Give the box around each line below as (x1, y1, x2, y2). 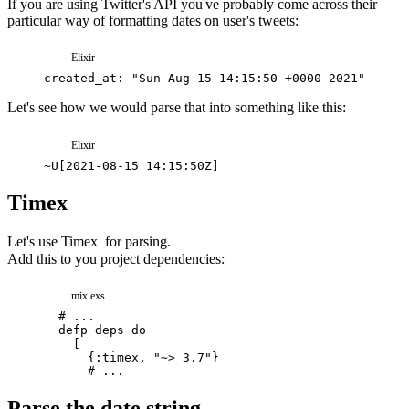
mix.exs (71, 289, 105, 303)
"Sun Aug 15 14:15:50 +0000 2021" (131, 71, 365, 86)
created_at (44, 71, 117, 86)
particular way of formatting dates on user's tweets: (7, 12, 299, 28)
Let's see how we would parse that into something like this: (7, 100, 346, 116)
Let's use (7, 234, 61, 250)
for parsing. (101, 234, 171, 250)
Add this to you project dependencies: (7, 250, 225, 267)
